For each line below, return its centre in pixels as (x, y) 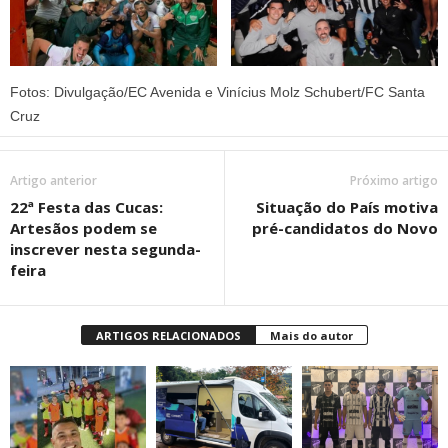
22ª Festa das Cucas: (86, 207)
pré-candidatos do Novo (345, 228)
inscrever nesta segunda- (105, 249)
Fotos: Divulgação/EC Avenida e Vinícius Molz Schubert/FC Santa (217, 92)
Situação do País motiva (347, 207)
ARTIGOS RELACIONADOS (168, 336)
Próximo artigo (394, 181)
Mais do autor (311, 336)
